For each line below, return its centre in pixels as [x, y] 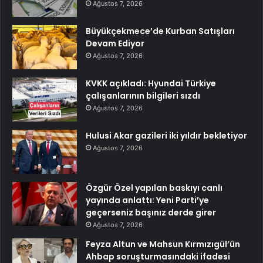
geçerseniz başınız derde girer [151, 213]
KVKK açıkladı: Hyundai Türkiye [151, 84]
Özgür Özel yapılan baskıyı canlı [154, 188]
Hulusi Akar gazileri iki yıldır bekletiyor [166, 136]
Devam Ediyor [115, 44]
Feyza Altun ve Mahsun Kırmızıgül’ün [163, 245]
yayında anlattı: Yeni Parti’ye [147, 200]
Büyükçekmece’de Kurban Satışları [160, 31]
